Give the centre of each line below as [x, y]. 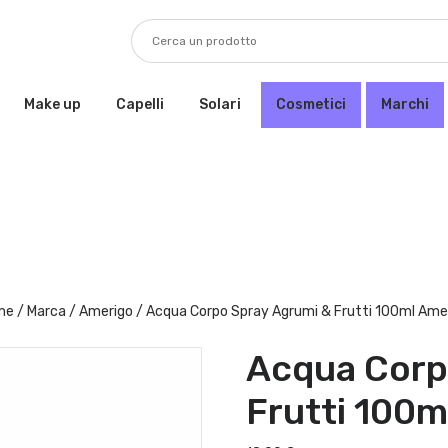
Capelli [140, 104]
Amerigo [106, 311]
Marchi [405, 104]
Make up [52, 104]
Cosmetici [311, 104]
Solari [220, 104]
